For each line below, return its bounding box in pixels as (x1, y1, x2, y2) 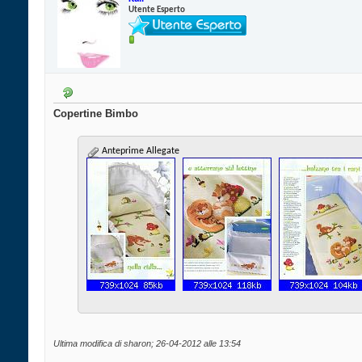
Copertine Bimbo (53, 107, 138, 120)
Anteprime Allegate (99, 146, 179, 157)
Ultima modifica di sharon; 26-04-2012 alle (53, 339, 219, 349)
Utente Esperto (128, 5, 185, 15)
